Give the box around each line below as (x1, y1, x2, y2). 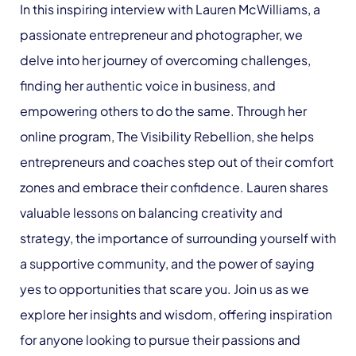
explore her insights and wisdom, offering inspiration (20, 306, 332, 323)
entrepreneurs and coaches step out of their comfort (20, 153, 334, 170)
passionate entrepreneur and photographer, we (20, 26, 303, 43)
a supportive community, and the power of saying (20, 255, 315, 272)
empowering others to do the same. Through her (20, 103, 307, 119)
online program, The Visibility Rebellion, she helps (20, 128, 314, 145)
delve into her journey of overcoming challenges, (20, 52, 311, 68)
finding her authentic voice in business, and (20, 77, 276, 94)
